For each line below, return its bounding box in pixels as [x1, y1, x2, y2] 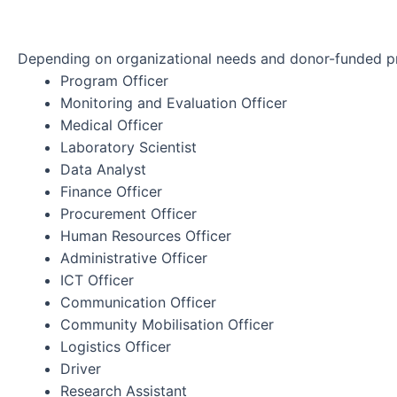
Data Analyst [60, 160, 146, 179]
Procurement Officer [60, 205, 197, 223]
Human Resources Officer [60, 227, 231, 245]
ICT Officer [60, 271, 134, 290]
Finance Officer [60, 183, 162, 201]
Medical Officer [60, 116, 163, 135]
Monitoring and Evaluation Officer [60, 94, 287, 113]
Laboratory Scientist [60, 138, 197, 157]
